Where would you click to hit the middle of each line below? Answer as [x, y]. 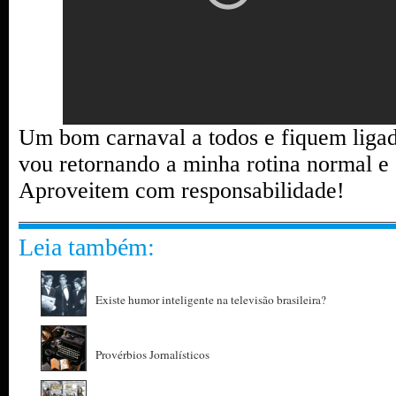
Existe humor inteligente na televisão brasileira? [211, 300]
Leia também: [87, 247]
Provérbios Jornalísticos [152, 354]
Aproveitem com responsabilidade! [182, 190]
